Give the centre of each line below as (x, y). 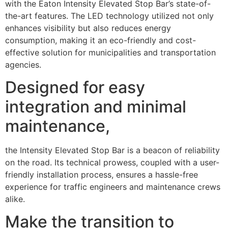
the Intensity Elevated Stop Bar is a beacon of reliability (112, 150)
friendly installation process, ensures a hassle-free (102, 175)
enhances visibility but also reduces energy (88, 28)
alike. (15, 199)
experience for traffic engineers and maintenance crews (113, 187)
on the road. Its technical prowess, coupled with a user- (112, 163)
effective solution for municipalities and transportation (110, 52)
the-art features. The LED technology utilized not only (109, 16)
